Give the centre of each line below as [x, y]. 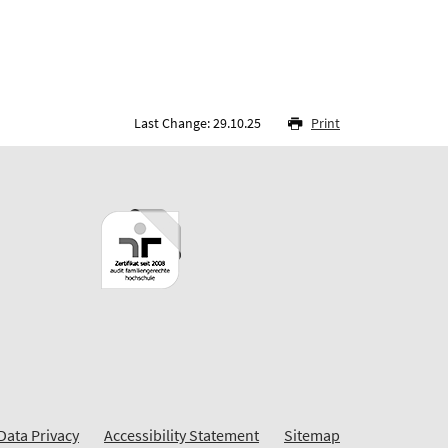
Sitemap [312, 435]
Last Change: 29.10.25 [199, 123]
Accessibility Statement [181, 435]
